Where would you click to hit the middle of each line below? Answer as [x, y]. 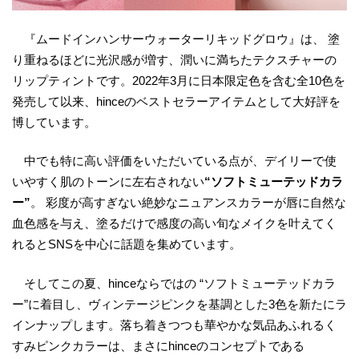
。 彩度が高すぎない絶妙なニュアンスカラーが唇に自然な [188, 203]
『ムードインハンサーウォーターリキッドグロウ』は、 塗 [176, 38]
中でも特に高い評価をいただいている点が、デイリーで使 [174, 161]
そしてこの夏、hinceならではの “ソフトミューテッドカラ [174, 283]
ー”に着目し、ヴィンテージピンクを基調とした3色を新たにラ [179, 304]
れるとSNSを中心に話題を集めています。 [127, 244]
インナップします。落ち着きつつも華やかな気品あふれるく [174, 325]
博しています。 [54, 122]
